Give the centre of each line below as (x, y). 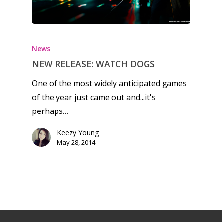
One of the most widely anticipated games (109, 83)
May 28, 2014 (76, 142)
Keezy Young (78, 132)
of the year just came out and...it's (94, 97)
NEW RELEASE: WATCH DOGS (93, 64)
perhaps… (50, 111)
